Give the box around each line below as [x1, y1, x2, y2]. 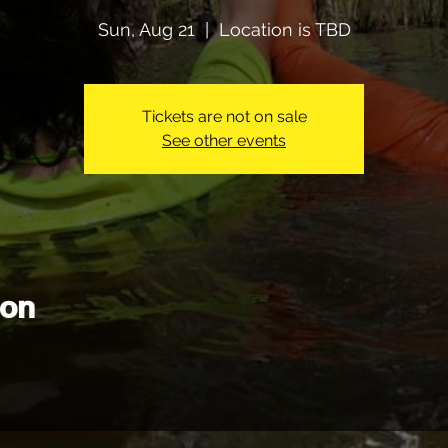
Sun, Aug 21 [97, 18, 195, 40]
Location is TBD [218, 18, 351, 40]
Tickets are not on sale [141, 106, 307, 126]
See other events [162, 130, 286, 150]
